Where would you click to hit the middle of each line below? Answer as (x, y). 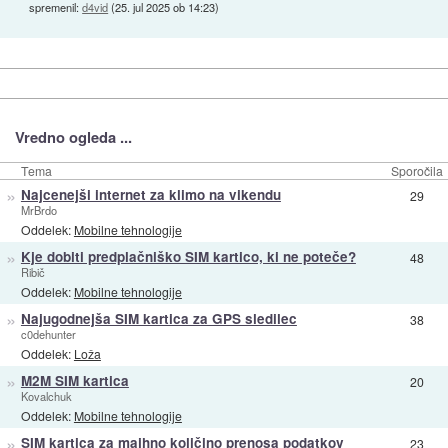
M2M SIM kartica (74, 381)
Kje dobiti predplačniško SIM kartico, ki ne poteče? (188, 257)
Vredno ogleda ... (73, 137)
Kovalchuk (46, 396)
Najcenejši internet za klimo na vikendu (150, 195)
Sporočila (417, 171)
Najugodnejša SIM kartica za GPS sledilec (158, 319)
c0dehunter (48, 334)
